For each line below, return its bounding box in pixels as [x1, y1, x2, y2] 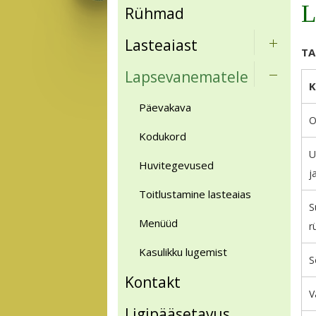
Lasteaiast [125, 35, 197, 55]
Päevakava [139, 100, 191, 114]
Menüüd [139, 216, 178, 230]
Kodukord [139, 129, 186, 143]
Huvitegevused [139, 158, 214, 172]
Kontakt [125, 272, 181, 292]
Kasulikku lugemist [139, 245, 227, 259]
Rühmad [125, 4, 184, 23]
